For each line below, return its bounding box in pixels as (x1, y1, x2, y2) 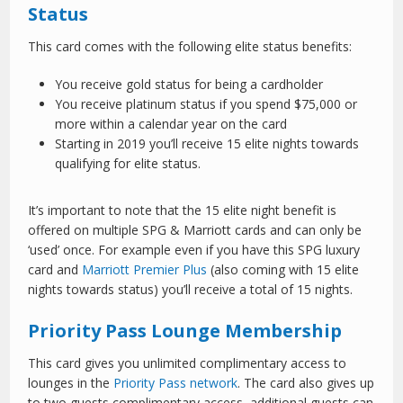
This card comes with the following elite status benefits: (28, 38, 353, 56)
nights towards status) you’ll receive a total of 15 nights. (28, 281, 354, 299)
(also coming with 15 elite (207, 261, 360, 279)
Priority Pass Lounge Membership (28, 318, 343, 344)
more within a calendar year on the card (55, 115, 288, 133)
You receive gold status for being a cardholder (55, 76, 324, 94)
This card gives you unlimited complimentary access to (28, 354, 347, 372)
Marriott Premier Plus (82, 261, 208, 279)
